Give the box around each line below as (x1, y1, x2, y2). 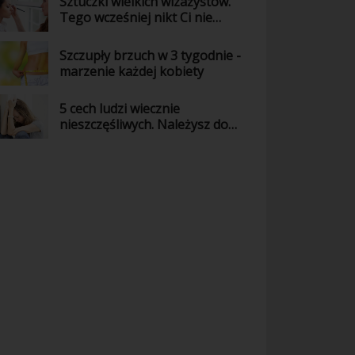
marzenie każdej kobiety (59, 62, 204, 80)
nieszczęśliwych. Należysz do (59, 115, 229, 133)
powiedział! (59, 25, 125, 43)
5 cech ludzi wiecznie (59, 99, 181, 117)
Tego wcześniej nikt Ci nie (59, 9, 213, 27)
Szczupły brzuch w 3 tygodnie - (59, 46, 242, 64)
